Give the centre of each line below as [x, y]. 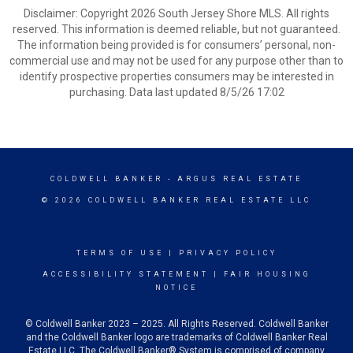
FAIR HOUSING [267, 274]
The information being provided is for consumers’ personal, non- [176, 45]
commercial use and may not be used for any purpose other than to [176, 61]
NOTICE [176, 288]
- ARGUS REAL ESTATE [233, 179]
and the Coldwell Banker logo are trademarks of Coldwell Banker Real [176, 337]
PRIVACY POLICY [228, 253]
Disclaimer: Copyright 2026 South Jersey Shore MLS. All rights [176, 13]
